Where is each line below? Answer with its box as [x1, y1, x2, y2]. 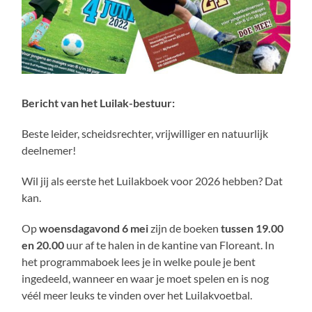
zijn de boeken [148, 221, 221, 235]
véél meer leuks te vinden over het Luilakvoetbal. [22, 288, 253, 302]
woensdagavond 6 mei [39, 221, 149, 235]
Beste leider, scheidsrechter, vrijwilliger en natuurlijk [22, 127, 269, 141]
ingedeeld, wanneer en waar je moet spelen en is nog [22, 272, 270, 286]
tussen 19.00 [221, 221, 284, 235]
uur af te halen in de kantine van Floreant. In [64, 238, 275, 252]
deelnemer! [22, 143, 77, 157]
